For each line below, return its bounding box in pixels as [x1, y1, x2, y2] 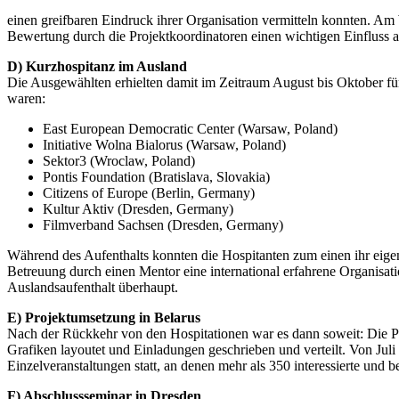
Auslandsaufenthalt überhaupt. [7, 279, 178, 295]
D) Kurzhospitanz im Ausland [7, 58, 187, 74]
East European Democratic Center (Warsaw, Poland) [43, 120, 338, 136]
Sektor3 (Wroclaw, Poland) [43, 152, 195, 168]
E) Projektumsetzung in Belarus [7, 309, 200, 325]
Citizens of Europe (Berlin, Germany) [43, 184, 255, 200]
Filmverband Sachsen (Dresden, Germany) [43, 216, 283, 232]
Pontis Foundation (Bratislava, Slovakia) [43, 168, 270, 184]
